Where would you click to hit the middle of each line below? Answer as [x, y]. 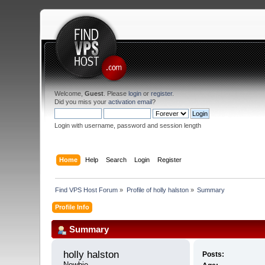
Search [116, 159]
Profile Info [72, 207]
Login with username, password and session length [128, 125]
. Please [116, 93]
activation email [130, 101]
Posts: [213, 254]
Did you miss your [82, 101]
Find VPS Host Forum [87, 190]
